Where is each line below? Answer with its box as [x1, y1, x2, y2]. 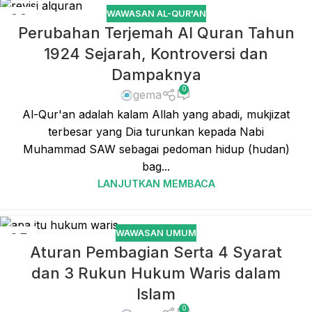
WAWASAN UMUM [116, 227, 196, 238]
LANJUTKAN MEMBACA [97, 177, 215, 189]
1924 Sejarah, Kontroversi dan [44, 45, 268, 63]
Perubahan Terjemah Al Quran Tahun [17, 24, 295, 42]
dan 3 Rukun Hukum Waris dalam [31, 264, 281, 283]
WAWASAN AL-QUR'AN [106, 8, 206, 19]
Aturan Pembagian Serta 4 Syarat [30, 243, 282, 262]
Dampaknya [111, 65, 201, 84]
